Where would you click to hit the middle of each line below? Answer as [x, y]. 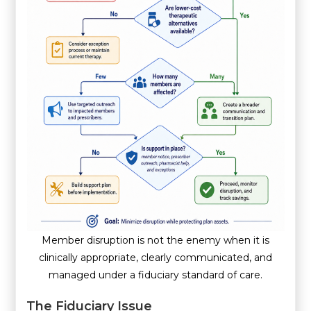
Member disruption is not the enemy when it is [155, 240]
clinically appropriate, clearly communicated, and [155, 257]
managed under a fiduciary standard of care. [155, 275]
